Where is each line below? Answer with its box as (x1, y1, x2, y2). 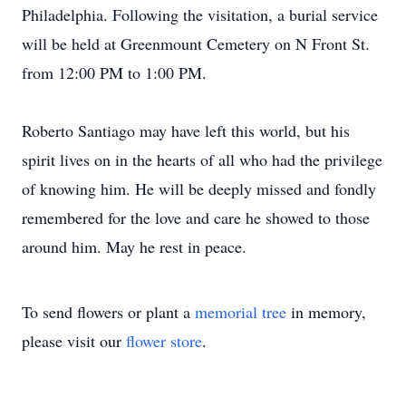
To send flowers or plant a (22, 301, 195, 323)
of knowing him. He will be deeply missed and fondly (22, 178, 376, 199)
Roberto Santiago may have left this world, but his (22, 120, 350, 141)
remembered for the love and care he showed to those (22, 207, 370, 228)
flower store (126, 330, 202, 352)
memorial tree (195, 301, 286, 323)
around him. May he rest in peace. (22, 236, 246, 257)
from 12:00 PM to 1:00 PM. (22, 62, 207, 83)
